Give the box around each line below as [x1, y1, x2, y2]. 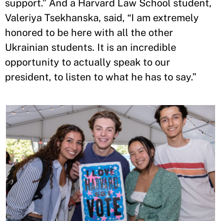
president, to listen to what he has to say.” [5, 71, 196, 83]
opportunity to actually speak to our [5, 56, 170, 69]
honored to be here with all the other [5, 27, 173, 39]
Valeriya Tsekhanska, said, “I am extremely [5, 12, 199, 24]
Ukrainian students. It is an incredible [5, 41, 176, 54]
